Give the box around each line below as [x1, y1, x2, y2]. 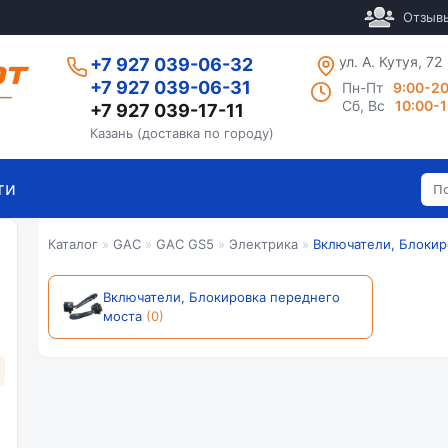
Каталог [48, 236, 98, 252]
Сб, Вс [342, 97, 386, 114]
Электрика [229, 236, 298, 252]
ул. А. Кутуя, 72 [339, 53, 443, 70]
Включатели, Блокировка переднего [103, 288, 340, 305]
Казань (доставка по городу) [89, 125, 274, 141]
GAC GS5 [156, 236, 214, 252]
